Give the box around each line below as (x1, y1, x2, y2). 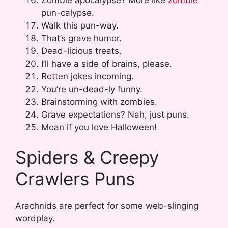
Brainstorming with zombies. (41, 96, 157, 107)
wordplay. (15, 213, 55, 224)
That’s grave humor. (41, 33, 122, 43)
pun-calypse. (41, 7, 94, 18)
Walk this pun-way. (41, 20, 119, 31)
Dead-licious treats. (41, 45, 122, 56)
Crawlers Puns (15, 168, 135, 190)
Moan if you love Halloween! (41, 122, 157, 132)
